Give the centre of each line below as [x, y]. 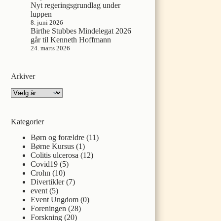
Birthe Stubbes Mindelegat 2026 [81, 31]
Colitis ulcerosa [55, 155]
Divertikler [48, 182]
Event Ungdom [55, 200]
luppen [41, 14]
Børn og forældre [58, 138]
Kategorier [28, 121]
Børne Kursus [53, 147]
